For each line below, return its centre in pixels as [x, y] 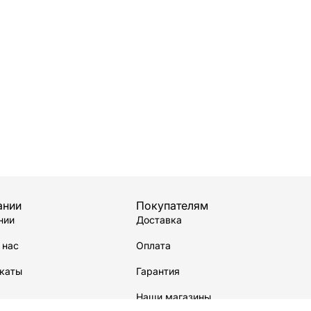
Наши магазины [174, 296]
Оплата [154, 245]
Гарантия [158, 271]
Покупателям [173, 205]
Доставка [159, 219]
